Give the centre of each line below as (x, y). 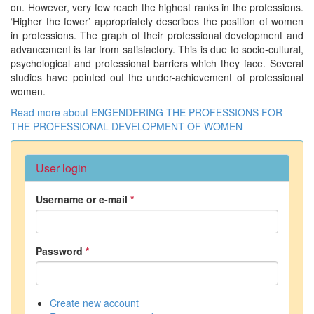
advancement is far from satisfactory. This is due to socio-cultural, (157, 49)
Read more (35, 112)
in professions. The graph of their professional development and (157, 35)
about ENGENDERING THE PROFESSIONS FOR (171, 112)
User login (61, 168)
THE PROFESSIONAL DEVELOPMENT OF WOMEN (127, 126)
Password (61, 251)
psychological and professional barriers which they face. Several (157, 63)
